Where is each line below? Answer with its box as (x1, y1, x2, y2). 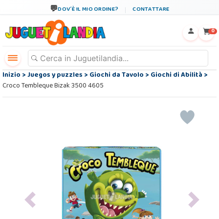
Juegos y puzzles (27, 68, 83, 83)
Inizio (2, 68, 21, 83)
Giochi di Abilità (151, 68, 202, 83)
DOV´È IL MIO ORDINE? (58, 4, 119, 16)
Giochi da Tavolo (89, 68, 144, 83)
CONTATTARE (132, 4, 170, 16)
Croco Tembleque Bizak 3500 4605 (2, 79, 104, 93)
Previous (29, 197, 55, 211)
